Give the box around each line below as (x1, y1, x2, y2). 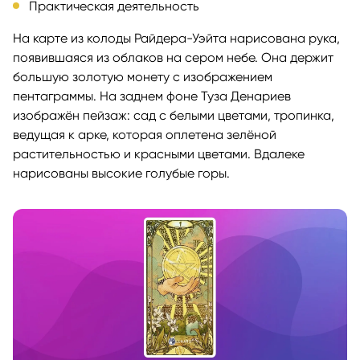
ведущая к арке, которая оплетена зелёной (13, 127, 276, 143)
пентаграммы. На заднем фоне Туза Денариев (13, 88, 291, 104)
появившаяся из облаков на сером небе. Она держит (13, 50, 333, 66)
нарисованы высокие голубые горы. (13, 166, 230, 182)
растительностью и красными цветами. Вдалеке (13, 146, 305, 162)
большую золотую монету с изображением (13, 69, 272, 85)
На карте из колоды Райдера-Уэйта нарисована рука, (13, 31, 340, 47)
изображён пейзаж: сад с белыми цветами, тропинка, (13, 108, 334, 124)
